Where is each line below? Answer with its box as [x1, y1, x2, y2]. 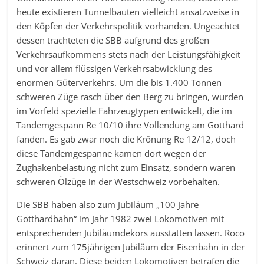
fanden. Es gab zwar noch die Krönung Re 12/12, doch [16, 133, 236, 146]
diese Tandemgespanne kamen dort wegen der [16, 147, 207, 160]
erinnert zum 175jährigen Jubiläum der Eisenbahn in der [16, 241, 245, 253]
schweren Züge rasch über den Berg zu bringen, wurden [16, 91, 244, 103]
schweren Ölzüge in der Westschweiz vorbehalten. [16, 176, 220, 188]
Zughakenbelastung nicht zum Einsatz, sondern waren [16, 161, 236, 174]
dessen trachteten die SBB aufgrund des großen [16, 34, 210, 47]
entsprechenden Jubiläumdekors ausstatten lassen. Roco [16, 227, 245, 239]
